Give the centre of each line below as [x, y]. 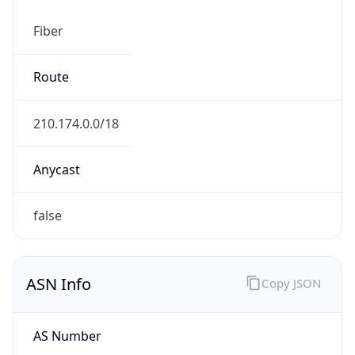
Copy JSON [291, 282]
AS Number [67, 336]
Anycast [56, 169]
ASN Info [59, 284]
